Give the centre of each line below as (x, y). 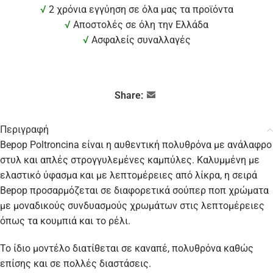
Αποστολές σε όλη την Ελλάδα (141, 25)
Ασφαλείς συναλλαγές (140, 40)
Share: (129, 96)
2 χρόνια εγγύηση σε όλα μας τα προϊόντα (140, 10)
